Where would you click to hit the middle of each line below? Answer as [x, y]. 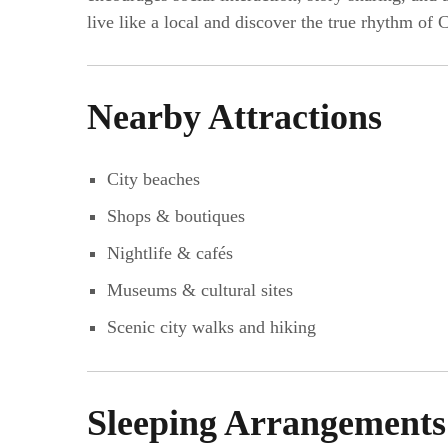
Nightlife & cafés [169, 253]
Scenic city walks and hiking [211, 327]
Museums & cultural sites [199, 290]
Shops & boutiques [175, 216]
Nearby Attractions [234, 116]
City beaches [153, 179]
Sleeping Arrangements [266, 422]
